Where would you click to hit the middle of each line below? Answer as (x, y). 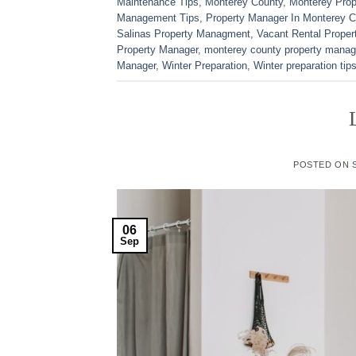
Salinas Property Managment (184, 33)
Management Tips (158, 17)
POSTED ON (323, 164)
